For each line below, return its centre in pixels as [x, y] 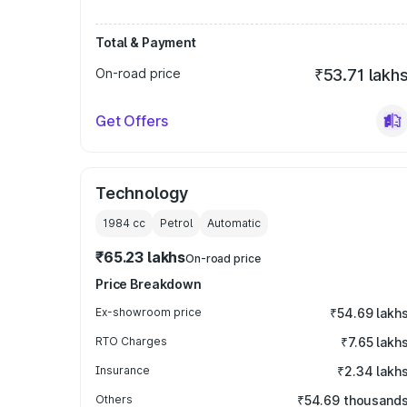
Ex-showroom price [149, 312]
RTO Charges [131, 341]
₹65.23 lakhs [141, 257]
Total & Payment [146, 42]
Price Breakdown [149, 284]
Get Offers [132, 121]
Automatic [234, 223]
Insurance [123, 370]
